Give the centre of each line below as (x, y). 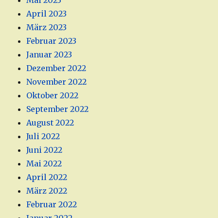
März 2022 (47, 191)
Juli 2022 (43, 136)
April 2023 (47, 14)
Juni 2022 (45, 150)
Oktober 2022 (53, 96)
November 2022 (57, 82)
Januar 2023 (49, 55)
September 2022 (58, 109)
